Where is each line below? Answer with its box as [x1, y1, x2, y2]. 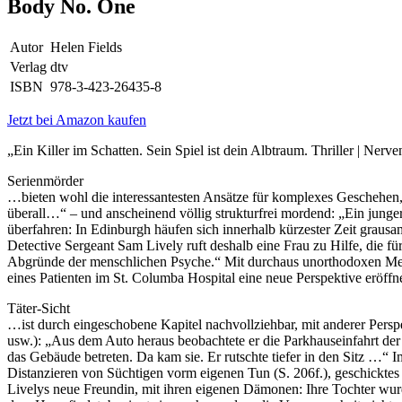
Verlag [10, 58, 47, 74]
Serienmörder [7, 172, 83, 188]
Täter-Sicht [7, 300, 70, 316]
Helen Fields [50, 39, 122, 55]
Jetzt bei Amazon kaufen [7, 111, 146, 127]
